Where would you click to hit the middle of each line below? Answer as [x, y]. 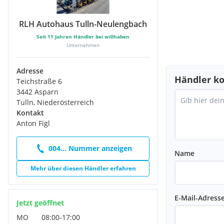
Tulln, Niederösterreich [55, 102]
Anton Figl [33, 123]
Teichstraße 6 [39, 81]
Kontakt [30, 112]
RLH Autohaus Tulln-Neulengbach [83, 24]
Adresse [30, 70]
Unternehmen [83, 45]
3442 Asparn [37, 91]
